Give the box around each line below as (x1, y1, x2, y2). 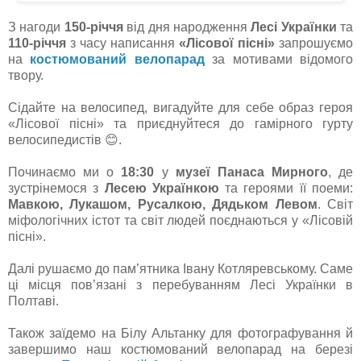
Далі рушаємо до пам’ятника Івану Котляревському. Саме (8, 262, 353, 276)
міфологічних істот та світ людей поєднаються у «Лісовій (8, 214, 353, 227)
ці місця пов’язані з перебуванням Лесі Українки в (8, 278, 353, 292)
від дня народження (122, 20, 251, 34)
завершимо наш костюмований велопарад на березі (8, 342, 353, 356)
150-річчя (64, 20, 123, 34)
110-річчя (8, 36, 66, 50)
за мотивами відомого (204, 52, 354, 66)
